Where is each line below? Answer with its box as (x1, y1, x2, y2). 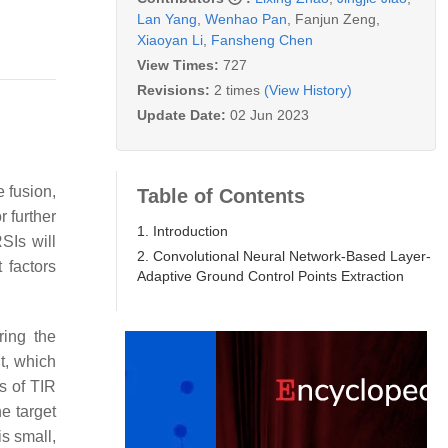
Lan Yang (137, 10, 197, 27)
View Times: (137, 56, 223, 73)
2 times (214, 81, 260, 98)
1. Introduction (137, 222, 228, 239)
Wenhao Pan (205, 10, 287, 27)
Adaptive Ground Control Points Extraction (137, 267, 404, 284)
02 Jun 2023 (230, 106, 309, 123)
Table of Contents (137, 184, 305, 207)
